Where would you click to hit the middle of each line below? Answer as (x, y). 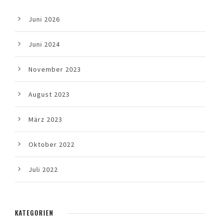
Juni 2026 (44, 19)
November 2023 (55, 69)
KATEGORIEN (34, 213)
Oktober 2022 (52, 145)
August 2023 (49, 95)
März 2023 (45, 120)
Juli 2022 (43, 170)
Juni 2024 (44, 44)
